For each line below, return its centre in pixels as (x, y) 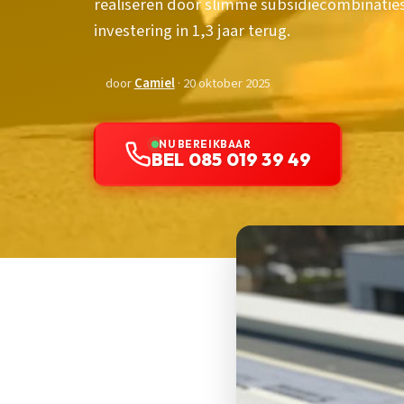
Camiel (154, 84)
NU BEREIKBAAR (205, 144)
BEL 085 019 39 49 (232, 160)
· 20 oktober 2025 (222, 84)
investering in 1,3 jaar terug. (192, 31)
